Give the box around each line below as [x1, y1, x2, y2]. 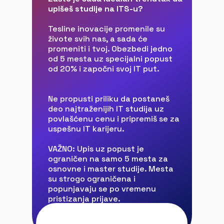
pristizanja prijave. [48, 193, 120, 204]
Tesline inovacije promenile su [48, 23, 165, 34]
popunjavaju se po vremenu [48, 183, 156, 194]
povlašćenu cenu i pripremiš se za [48, 113, 179, 124]
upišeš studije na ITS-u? [48, 3, 143, 14]
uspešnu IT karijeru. [48, 123, 124, 134]
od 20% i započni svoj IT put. [48, 63, 159, 74]
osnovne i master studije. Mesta [48, 163, 173, 174]
